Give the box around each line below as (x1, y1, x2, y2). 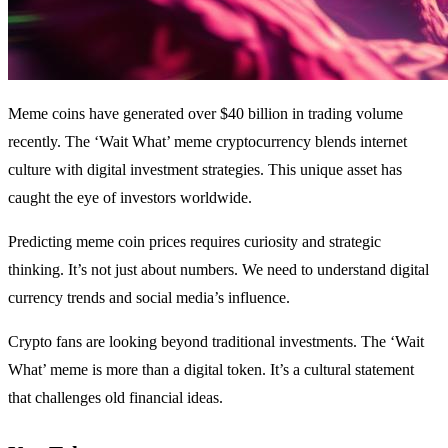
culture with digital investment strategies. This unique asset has (8, 160, 402, 178)
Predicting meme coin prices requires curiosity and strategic (8, 232, 381, 250)
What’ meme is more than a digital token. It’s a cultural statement (8, 360, 414, 378)
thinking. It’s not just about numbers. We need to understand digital (8, 260, 429, 278)
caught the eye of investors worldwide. (8, 188, 252, 206)
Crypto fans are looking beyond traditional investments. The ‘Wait (8, 332, 424, 350)
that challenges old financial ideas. (8, 388, 223, 406)
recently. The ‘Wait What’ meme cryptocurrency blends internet (8, 132, 407, 150)
